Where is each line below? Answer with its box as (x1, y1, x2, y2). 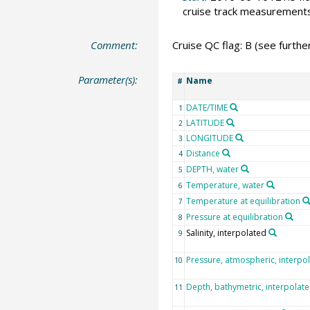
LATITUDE (185, 116, 224, 129)
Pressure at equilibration (185, 210, 283, 223)
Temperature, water (185, 179, 264, 191)
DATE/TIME (185, 101, 228, 113)
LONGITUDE (185, 131, 233, 144)
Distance (185, 147, 220, 159)
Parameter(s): (78, 72, 138, 86)
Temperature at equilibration (185, 194, 300, 207)
